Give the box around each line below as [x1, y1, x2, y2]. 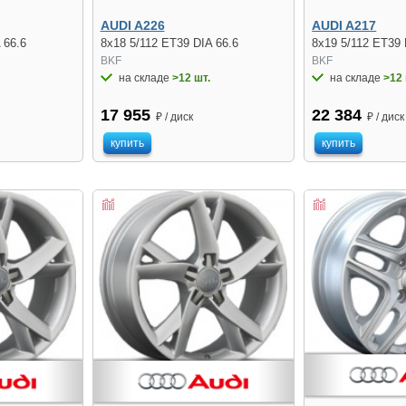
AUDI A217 [312, 18, 377, 34]
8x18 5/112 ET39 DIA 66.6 [100, 36, 238, 51]
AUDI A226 [100, 18, 165, 34]
